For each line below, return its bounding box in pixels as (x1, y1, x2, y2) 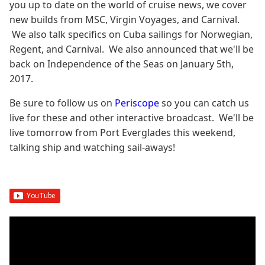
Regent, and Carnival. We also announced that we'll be (9, 42, 254, 56)
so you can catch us (161, 96, 249, 109)
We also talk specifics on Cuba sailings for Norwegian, (9, 27, 253, 41)
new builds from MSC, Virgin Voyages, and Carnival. (9, 12, 240, 26)
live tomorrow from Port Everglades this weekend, (9, 125, 235, 139)
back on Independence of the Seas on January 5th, (9, 57, 234, 70)
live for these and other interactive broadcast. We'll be (9, 111, 254, 124)
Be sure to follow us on (9, 96, 115, 109)
